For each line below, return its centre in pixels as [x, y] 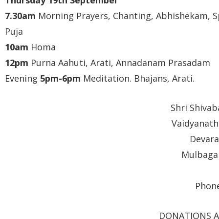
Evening [22, 78]
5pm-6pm [60, 78]
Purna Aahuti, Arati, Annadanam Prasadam [120, 62]
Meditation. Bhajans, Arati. [138, 78]
